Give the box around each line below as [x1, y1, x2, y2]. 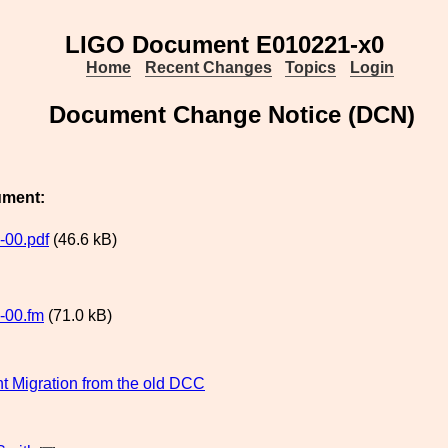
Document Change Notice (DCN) [49, 101, 415, 128]
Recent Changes [144, 59, 272, 76]
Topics [285, 59, 337, 76]
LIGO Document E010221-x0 [64, 31, 384, 58]
